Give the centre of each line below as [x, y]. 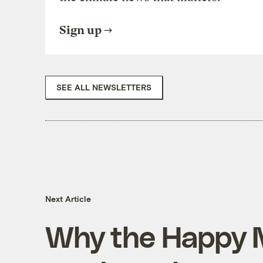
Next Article [68, 199]
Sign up [80, 30]
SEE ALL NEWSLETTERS [104, 87]
